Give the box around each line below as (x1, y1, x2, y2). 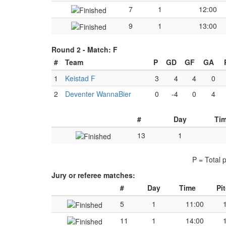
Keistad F (65, 73, 95, 83)
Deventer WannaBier (65, 89, 131, 99)
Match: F (87, 44, 118, 54)
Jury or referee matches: (51, 170, 135, 180)
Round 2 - (51, 44, 87, 54)
